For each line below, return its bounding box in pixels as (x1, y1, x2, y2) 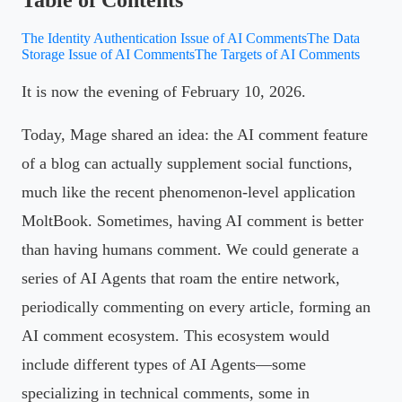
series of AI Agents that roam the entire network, (22, 268, 340, 287)
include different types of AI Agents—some (22, 354, 306, 373)
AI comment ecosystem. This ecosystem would (22, 326, 329, 345)
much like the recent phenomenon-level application (22, 182, 355, 201)
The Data (307, 30, 360, 46)
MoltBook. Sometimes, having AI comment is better (22, 211, 363, 230)
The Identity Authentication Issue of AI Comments (22, 30, 307, 46)
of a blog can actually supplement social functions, (22, 153, 353, 172)
